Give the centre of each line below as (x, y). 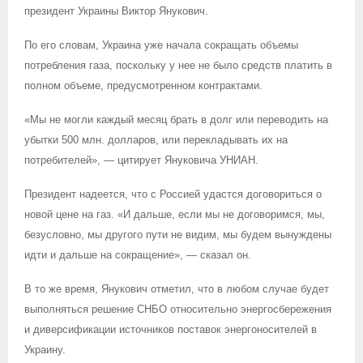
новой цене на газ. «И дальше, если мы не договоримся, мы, (175, 214)
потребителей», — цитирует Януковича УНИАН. (141, 160)
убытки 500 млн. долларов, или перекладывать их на (156, 139)
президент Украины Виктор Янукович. (116, 11)
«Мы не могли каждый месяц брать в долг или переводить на (176, 119)
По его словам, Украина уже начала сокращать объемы (161, 45)
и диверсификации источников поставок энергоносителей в (171, 329)
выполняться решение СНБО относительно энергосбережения (178, 309)
